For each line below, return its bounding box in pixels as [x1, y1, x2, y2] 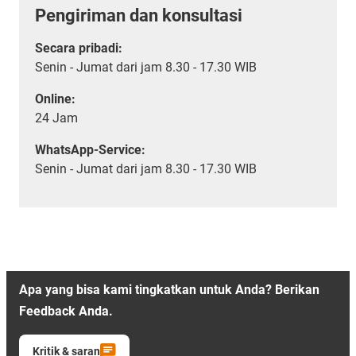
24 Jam [35, 110, 78, 126]
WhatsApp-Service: [35, 141, 145, 157]
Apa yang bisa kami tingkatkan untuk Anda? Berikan [19, 281, 319, 297]
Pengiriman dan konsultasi [35, 5, 242, 25]
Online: [35, 91, 75, 106]
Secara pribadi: [35, 40, 122, 56]
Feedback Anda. [19, 303, 113, 319]
